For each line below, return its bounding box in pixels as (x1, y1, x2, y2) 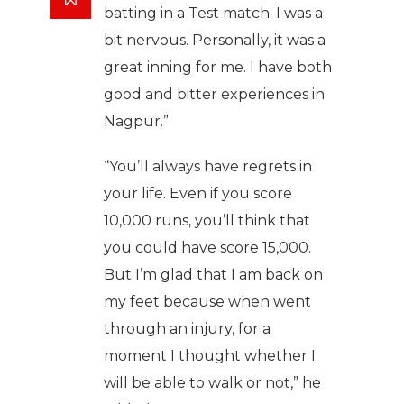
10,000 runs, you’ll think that (104, 211, 310, 229)
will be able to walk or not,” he (104, 373, 321, 391)
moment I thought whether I (104, 346, 316, 364)
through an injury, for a (104, 319, 271, 337)
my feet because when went (104, 292, 311, 310)
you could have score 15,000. (104, 238, 311, 256)
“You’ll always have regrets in (104, 157, 312, 175)
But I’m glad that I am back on (104, 265, 323, 283)
